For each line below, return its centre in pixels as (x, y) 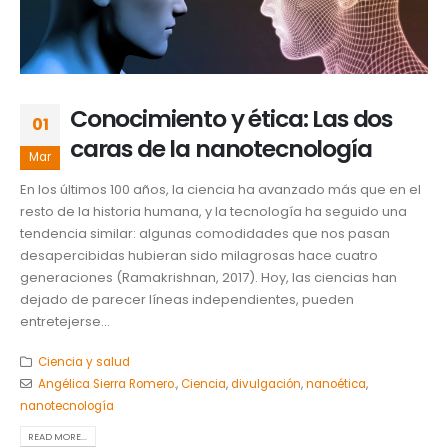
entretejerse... (65, 321)
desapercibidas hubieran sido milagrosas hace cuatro (199, 255)
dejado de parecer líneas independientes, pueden (187, 299)
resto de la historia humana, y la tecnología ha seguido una (213, 211)
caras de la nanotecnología (221, 148)
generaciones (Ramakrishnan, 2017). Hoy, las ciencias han (208, 277)
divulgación (265, 384)
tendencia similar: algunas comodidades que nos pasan (205, 233)
